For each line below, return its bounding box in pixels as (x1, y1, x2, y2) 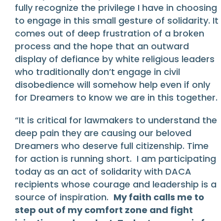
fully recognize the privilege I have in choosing (15, 1, 217, 14)
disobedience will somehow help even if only (15, 78, 210, 91)
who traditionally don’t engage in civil (15, 66, 180, 78)
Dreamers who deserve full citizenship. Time (15, 140, 209, 152)
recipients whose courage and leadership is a (15, 178, 217, 191)
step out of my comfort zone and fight (15, 204, 193, 217)
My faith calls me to (113, 191, 204, 204)
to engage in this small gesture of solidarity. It (15, 14, 219, 27)
